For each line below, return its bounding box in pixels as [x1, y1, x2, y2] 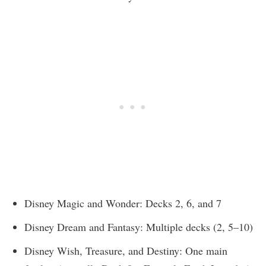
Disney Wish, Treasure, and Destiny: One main [24, 243, 227, 258]
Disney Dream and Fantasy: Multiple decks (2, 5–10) [24, 220, 253, 235]
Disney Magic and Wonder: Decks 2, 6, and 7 [24, 196, 221, 211]
